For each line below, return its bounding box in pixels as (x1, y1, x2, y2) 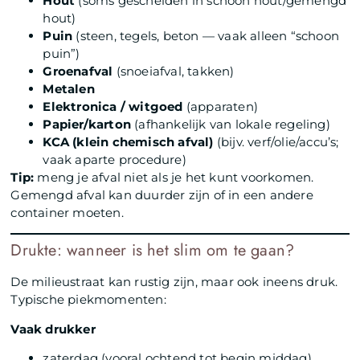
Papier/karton (43, 116, 132, 132)
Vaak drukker (10, 321, 96, 337)
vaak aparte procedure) (43, 151, 186, 167)
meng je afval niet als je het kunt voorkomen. (34, 169, 314, 185)
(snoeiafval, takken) (112, 63, 235, 79)
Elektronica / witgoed (43, 98, 183, 114)
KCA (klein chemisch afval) (43, 133, 214, 149)
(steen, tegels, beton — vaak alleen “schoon (72, 27, 340, 43)
